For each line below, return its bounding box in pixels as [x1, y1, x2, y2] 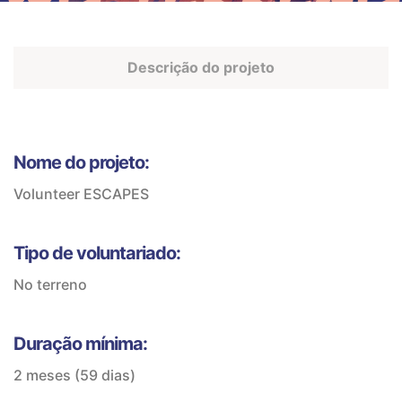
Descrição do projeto [127, 58, 275, 76]
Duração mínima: [13, 333, 147, 354]
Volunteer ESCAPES [13, 185, 149, 203]
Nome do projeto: [13, 152, 149, 173]
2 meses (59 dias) [13, 366, 135, 384]
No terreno [13, 275, 87, 293]
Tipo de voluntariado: [13, 242, 180, 264]
